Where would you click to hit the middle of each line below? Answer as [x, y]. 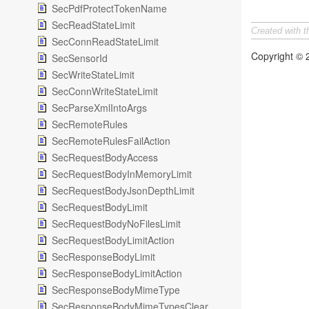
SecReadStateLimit [93, 25]
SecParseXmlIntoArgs [99, 108]
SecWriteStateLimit [93, 74]
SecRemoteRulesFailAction [111, 141]
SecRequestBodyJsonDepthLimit [123, 190]
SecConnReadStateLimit [105, 41]
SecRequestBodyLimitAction [113, 240]
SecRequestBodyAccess [105, 157]
